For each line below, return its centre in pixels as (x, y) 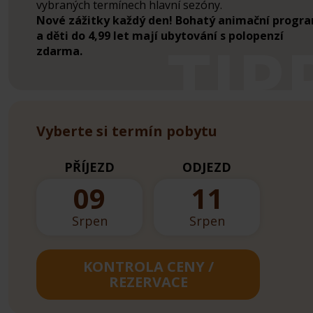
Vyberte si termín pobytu (127, 131)
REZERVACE (148, 282)
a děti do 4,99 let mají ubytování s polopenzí (160, 35)
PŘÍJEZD (89, 167)
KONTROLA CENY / (148, 266)
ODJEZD (207, 167)
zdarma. (59, 51)
